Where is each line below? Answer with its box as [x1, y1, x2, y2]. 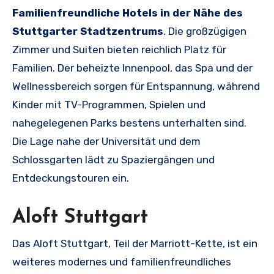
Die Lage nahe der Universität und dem [12, 135, 201, 147]
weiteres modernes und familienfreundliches [12, 256, 231, 268]
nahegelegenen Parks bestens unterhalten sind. [12, 117, 246, 129]
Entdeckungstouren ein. [12, 172, 129, 184]
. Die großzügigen [163, 25, 246, 37]
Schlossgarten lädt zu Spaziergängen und [12, 154, 215, 166]
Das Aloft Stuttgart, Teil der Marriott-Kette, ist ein [12, 237, 257, 250]
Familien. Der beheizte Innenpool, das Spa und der [12, 62, 253, 74]
